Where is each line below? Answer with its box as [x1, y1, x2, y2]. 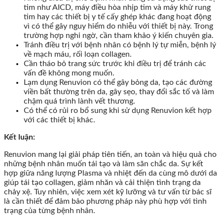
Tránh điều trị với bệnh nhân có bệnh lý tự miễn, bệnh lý [24, 40, 216, 49]
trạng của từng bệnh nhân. [4, 206, 95, 215]
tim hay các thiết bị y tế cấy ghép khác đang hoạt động [24, 12, 211, 21]
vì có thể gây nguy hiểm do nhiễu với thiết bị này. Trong [24, 22, 213, 30]
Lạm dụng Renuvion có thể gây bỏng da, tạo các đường [24, 78, 212, 86]
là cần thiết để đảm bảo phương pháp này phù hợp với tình [4, 197, 207, 205]
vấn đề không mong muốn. [24, 69, 114, 77]
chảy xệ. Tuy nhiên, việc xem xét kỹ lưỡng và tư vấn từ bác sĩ [4, 187, 212, 196]
